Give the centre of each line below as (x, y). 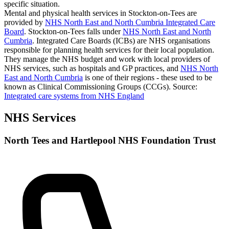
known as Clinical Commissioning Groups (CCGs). (88, 86)
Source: (185, 86)
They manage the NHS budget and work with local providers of (107, 59)
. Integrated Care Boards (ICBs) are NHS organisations (121, 40)
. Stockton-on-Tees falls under (73, 31)
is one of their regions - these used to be (147, 77)
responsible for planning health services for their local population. (109, 50)
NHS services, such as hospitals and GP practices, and (92, 68)
